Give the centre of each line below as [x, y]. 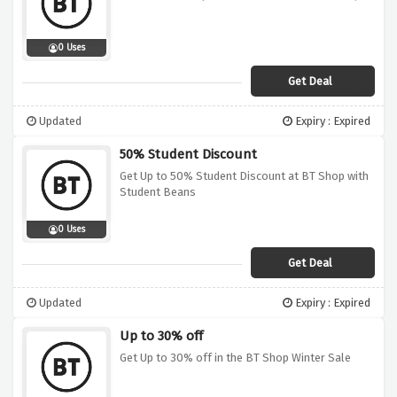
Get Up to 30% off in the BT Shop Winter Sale [235, 358]
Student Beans [158, 192]
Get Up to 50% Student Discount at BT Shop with [244, 176]
